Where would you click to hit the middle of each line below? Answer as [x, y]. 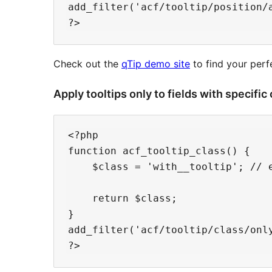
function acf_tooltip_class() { [159, 151]
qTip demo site [156, 64]
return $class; [123, 199]
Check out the [87, 64]
